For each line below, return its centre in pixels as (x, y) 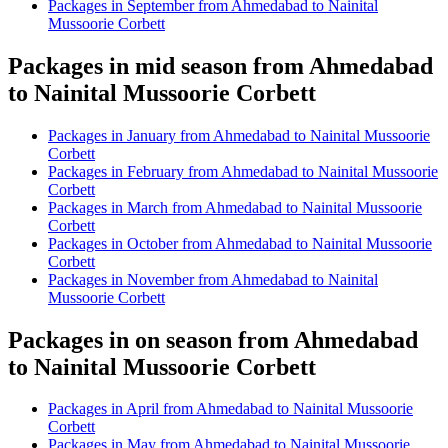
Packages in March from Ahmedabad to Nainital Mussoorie (235, 207)
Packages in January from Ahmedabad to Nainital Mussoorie (239, 135)
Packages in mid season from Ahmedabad (220, 65)
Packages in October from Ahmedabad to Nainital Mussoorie (240, 243)
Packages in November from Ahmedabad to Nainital (213, 279)
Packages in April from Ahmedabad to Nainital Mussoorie (230, 409)
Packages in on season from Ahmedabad (213, 339)
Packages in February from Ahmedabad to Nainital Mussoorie (243, 171)
